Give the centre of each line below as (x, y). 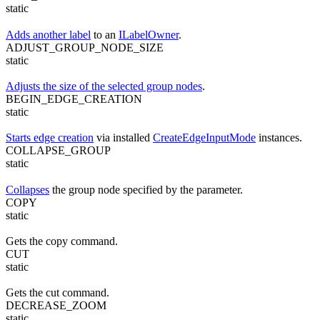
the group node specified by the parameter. (146, 189)
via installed (123, 138)
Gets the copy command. (62, 241)
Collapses (27, 189)
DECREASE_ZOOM (56, 306)
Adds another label (48, 34)
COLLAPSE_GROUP (58, 151)
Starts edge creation (50, 138)
